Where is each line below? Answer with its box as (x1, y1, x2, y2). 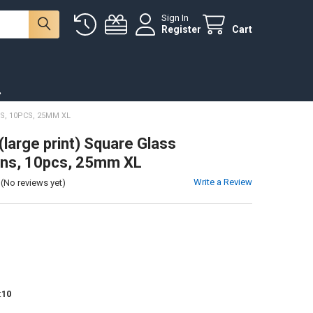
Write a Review (194, 176, 253, 187)
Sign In (161, 13, 189, 24)
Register (161, 24, 202, 36)
